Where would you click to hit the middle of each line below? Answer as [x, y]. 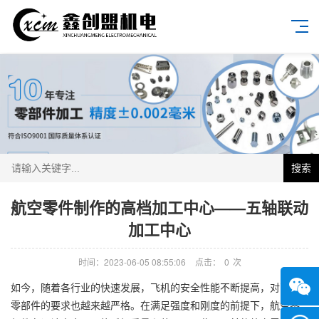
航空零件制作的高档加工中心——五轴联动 [159, 207]
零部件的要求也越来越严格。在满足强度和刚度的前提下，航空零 [155, 305]
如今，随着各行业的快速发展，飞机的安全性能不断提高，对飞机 [155, 287]
